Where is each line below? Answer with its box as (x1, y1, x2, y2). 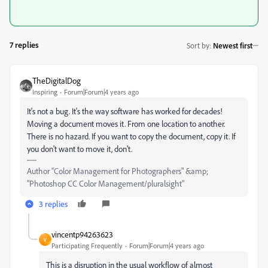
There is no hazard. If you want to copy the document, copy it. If (27, 131, 236, 141)
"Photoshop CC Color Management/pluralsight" (27, 178, 184, 188)
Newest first (213, 40, 252, 50)
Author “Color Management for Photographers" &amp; (27, 166, 208, 176)
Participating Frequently (51, 241, 123, 250)
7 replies (10, 39, 39, 50)
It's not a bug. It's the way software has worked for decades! (27, 106, 223, 116)
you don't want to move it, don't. (27, 144, 134, 154)
